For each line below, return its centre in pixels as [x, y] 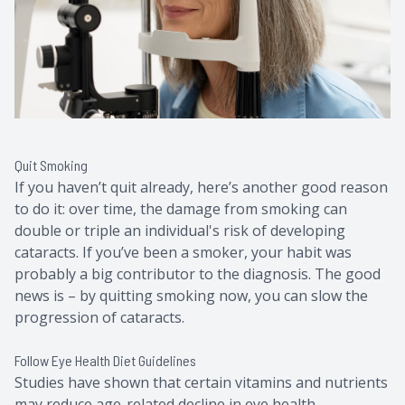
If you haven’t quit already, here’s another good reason [201, 188]
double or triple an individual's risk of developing [180, 231]
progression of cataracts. [99, 318]
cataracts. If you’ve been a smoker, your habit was [183, 253]
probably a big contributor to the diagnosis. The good [198, 274]
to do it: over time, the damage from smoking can [181, 209]
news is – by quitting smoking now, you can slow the [191, 296]
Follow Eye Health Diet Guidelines [105, 361]
